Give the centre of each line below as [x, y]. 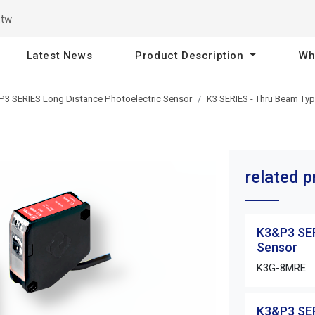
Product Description [191, 56]
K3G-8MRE [281, 268]
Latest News [59, 56]
